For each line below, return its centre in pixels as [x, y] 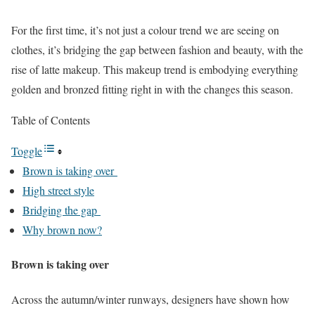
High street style [58, 191]
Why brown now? [62, 230]
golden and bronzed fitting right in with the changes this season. [152, 89]
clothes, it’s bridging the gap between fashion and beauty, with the [157, 50]
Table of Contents [51, 120]
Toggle [27, 151]
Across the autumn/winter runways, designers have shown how [150, 299]
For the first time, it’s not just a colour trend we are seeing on [145, 30]
